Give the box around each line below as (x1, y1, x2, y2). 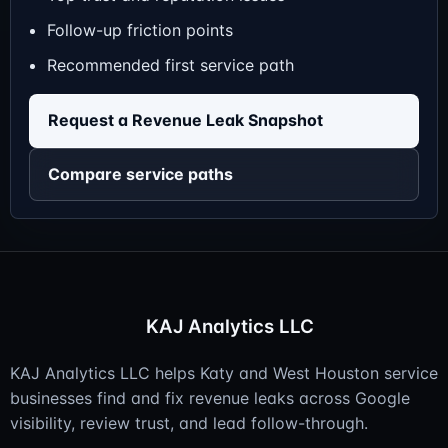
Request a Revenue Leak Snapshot (47, 110, 323, 131)
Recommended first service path (46, 55, 294, 76)
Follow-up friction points (46, 19, 233, 40)
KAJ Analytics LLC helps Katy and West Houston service (10, 363, 438, 384)
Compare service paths (47, 163, 233, 184)
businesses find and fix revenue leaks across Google (10, 388, 410, 409)
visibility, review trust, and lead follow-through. (10, 413, 368, 434)
